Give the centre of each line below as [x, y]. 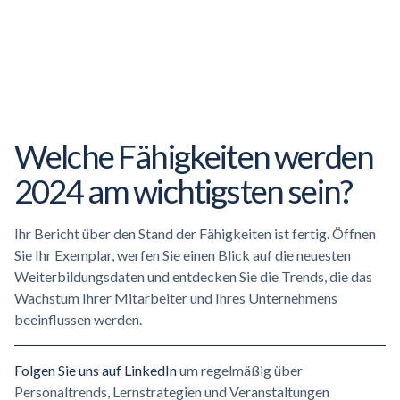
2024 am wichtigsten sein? [183, 191]
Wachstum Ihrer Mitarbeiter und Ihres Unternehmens [176, 298]
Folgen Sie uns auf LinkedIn [96, 370]
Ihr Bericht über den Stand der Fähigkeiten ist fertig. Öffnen [195, 233]
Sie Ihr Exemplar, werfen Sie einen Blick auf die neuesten [183, 255]
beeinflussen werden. [78, 319]
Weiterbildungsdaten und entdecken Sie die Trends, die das [193, 276]
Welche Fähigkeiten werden [194, 156]
